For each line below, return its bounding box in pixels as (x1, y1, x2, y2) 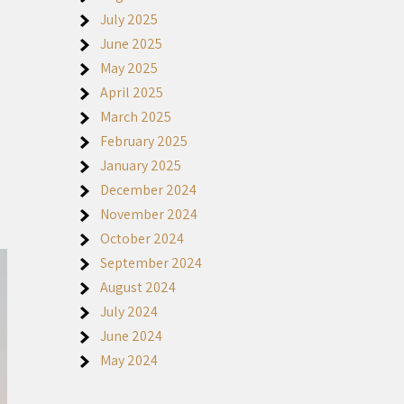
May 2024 (100, 351, 158, 370)
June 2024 (100, 326, 162, 345)
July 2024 (100, 302, 158, 321)
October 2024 (100, 229, 184, 248)
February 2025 (100, 132, 188, 151)
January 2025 (100, 156, 181, 175)
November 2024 (100, 205, 197, 224)
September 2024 (100, 253, 202, 272)
